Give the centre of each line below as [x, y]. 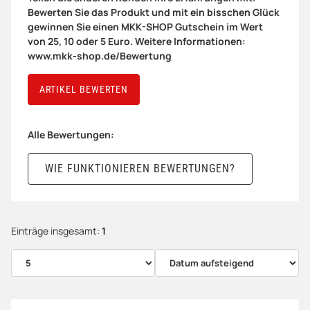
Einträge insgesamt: [56, 230]
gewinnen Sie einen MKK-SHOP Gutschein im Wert [145, 26]
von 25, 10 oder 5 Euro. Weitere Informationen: [137, 41]
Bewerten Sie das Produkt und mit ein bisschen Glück [154, 12]
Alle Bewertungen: [71, 134]
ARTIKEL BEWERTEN [84, 89]
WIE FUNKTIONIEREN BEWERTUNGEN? [140, 168]
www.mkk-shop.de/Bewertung [100, 55]
